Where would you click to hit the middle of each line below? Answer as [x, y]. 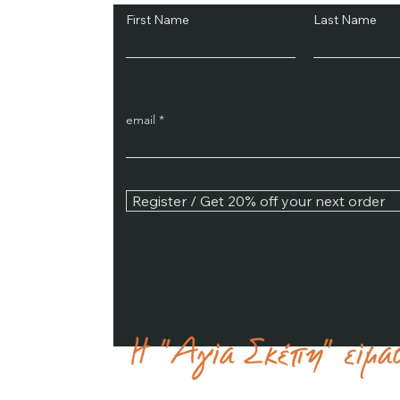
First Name [158, 20]
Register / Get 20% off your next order [259, 201]
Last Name [346, 20]
